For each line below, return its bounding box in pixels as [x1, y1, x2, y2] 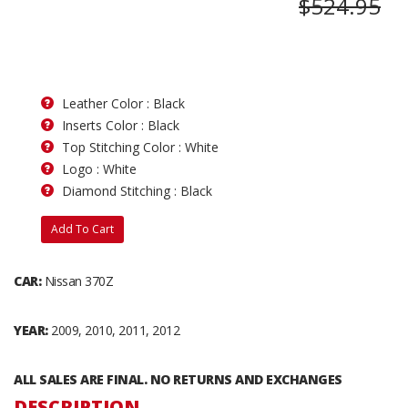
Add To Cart [51, 220, 114, 237]
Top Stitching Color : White [62, 138, 219, 156]
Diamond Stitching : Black [62, 181, 212, 199]
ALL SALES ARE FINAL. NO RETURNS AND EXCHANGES [14, 370, 342, 388]
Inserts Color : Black [62, 116, 179, 134]
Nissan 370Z [41, 271, 113, 290]
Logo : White [62, 159, 137, 178]
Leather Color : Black [62, 94, 185, 112]
